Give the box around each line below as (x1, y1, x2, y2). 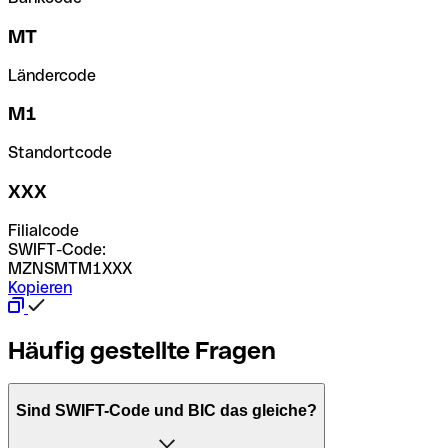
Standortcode (8, 143, 112, 163)
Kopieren (8, 277, 72, 297)
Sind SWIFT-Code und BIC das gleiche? (16, 402, 317, 420)
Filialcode (8, 220, 79, 240)
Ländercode (8, 65, 96, 85)
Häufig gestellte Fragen (8, 336, 276, 364)
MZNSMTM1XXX (8, 258, 132, 278)
